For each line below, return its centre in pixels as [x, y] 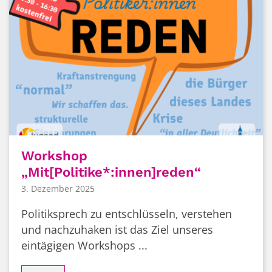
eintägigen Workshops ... [84, 245]
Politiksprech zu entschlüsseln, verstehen [127, 213]
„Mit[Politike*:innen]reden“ [111, 172]
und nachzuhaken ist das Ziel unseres [117, 229]
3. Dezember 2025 [58, 188]
